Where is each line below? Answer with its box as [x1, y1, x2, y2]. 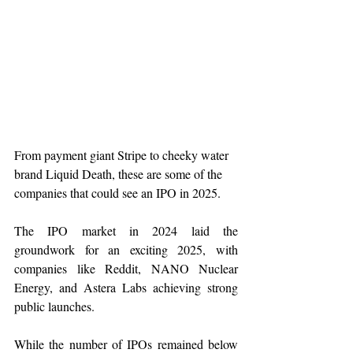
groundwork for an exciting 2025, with [14, 240, 238, 258]
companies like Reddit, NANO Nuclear [14, 259, 238, 277]
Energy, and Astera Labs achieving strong [14, 278, 238, 295]
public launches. [14, 297, 95, 314]
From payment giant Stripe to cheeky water [14, 146, 232, 163]
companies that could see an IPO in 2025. [14, 184, 221, 201]
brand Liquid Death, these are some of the [14, 165, 225, 182]
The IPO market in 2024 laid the [14, 221, 238, 239]
